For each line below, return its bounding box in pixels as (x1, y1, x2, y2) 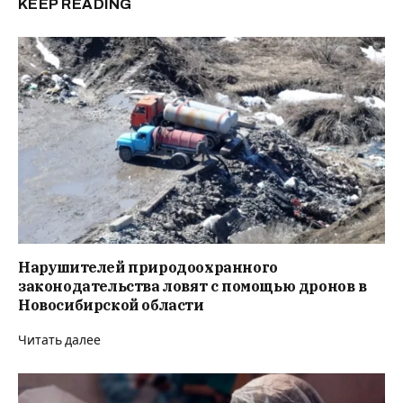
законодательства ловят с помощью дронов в (18, 276, 367, 295)
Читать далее (18, 333, 101, 347)
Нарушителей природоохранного (18, 257, 278, 276)
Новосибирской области (18, 295, 204, 314)
